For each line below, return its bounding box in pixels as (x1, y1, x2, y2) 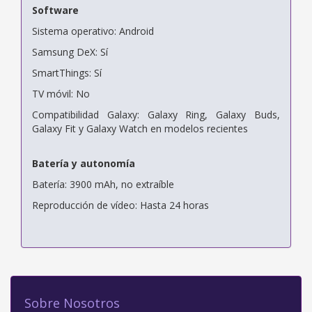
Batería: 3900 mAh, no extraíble (32, 177, 174, 191)
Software (32, 3, 79, 17)
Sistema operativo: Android (32, 24, 154, 38)
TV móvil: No (32, 86, 90, 100)
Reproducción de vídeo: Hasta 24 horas (32, 198, 209, 212)
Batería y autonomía (32, 156, 135, 170)
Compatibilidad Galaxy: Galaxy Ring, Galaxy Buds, (32, 107, 280, 121)
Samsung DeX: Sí (32, 45, 108, 58)
